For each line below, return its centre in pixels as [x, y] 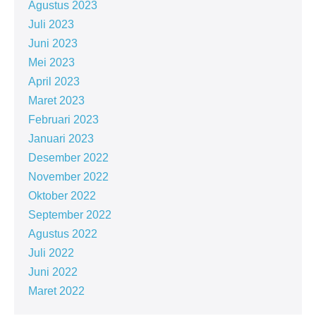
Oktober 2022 [62, 196]
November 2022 [68, 177]
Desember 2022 [68, 158]
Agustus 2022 [63, 234]
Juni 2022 [53, 272]
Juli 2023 [51, 24]
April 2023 [54, 81]
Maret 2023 [56, 101]
